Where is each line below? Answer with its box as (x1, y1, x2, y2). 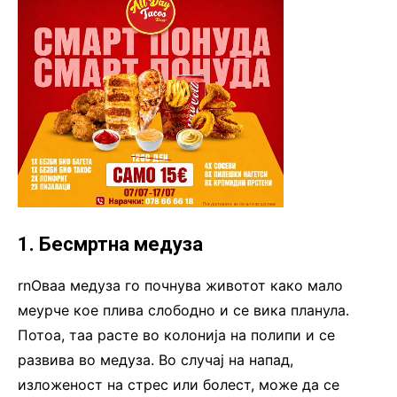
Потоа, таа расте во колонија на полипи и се (18, 326, 335, 345)
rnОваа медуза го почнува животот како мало (18, 276, 343, 295)
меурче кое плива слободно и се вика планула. (18, 301, 349, 320)
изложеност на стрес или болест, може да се (18, 376, 339, 394)
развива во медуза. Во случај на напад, (18, 351, 293, 370)
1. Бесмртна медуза (18, 233, 203, 256)
